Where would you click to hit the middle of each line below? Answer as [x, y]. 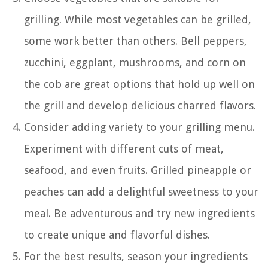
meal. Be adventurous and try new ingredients [139, 213]
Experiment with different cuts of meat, [124, 148]
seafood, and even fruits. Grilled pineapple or [138, 170]
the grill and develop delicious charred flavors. [140, 105]
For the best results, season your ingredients [136, 256]
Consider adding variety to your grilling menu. [139, 127]
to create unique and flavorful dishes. [117, 234]
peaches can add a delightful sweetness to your [141, 191]
